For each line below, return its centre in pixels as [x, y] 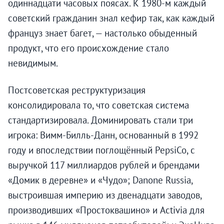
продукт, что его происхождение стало [88, 48]
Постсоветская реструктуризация [77, 90]
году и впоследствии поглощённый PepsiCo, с [101, 150]
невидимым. [33, 63]
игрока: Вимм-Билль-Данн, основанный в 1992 [103, 135]
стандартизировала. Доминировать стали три [100, 120]
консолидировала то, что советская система [98, 105]
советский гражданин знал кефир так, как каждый [111, 18]
